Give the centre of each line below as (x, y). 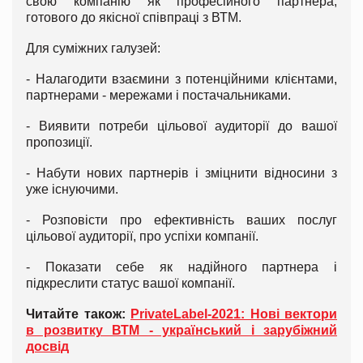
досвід (47, 346)
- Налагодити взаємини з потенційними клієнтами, (181, 79)
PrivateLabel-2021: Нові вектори (234, 314)
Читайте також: (78, 314)
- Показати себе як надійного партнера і (181, 267)
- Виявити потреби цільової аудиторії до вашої (181, 126)
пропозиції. (59, 142)
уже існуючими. (72, 189)
